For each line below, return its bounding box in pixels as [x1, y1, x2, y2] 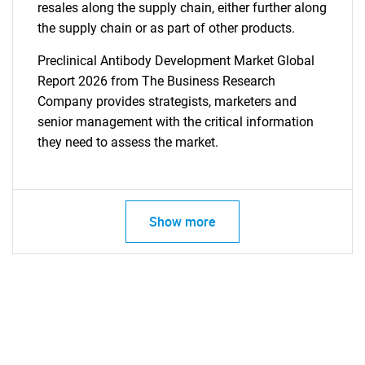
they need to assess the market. [37, 134, 218, 150]
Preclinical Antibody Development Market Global [37, 53, 314, 68]
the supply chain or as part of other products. [37, 20, 295, 36]
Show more [149, 213, 216, 231]
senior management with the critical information [37, 114, 314, 130]
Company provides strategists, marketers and [37, 94, 297, 109]
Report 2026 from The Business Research [37, 73, 275, 89]
